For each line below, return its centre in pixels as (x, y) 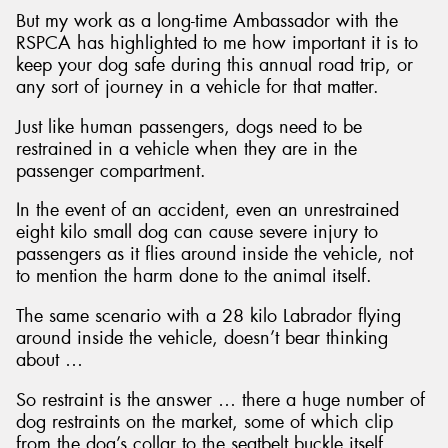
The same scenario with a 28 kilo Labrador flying (208, 315)
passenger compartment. (111, 170)
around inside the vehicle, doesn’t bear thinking (202, 337)
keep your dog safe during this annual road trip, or (214, 65)
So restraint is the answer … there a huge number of (220, 399)
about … (49, 359)
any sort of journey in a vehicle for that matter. (197, 87)
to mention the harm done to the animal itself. (194, 276)
